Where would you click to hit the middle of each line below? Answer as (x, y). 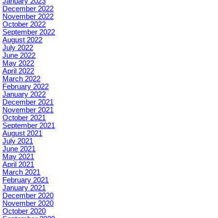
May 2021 (18, 157)
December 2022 (28, 9)
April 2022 (18, 71)
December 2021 (28, 102)
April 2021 (18, 165)
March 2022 (21, 79)
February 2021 (26, 180)
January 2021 (24, 188)
